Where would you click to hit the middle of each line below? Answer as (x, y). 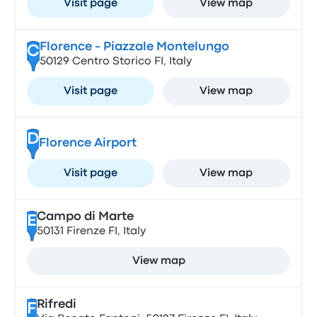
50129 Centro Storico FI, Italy (115, 62)
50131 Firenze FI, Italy (91, 231)
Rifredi (56, 305)
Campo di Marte (85, 217)
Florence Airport (87, 143)
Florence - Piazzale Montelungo (134, 47)
